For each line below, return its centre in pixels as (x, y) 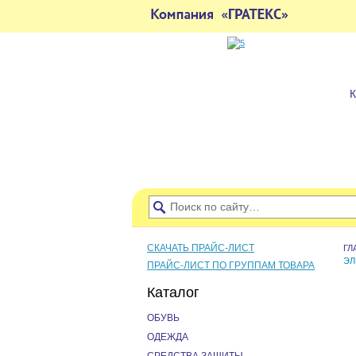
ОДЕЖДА (168, 337)
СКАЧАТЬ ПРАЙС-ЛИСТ (201, 248)
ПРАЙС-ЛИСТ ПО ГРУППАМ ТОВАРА (231, 265)
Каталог (173, 292)
